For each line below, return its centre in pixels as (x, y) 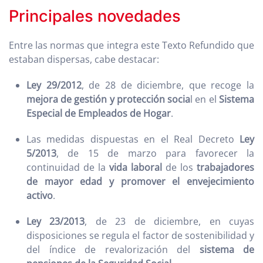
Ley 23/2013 (56, 221)
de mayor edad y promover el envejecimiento (140, 181)
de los (179, 167)
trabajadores (225, 167)
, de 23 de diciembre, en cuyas (170, 221)
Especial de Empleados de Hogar (99, 113)
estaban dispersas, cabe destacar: (84, 59)
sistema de (227, 249)
